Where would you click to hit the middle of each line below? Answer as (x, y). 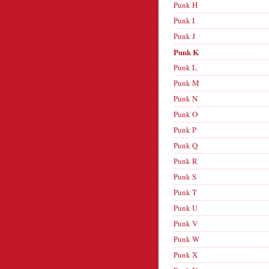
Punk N (186, 98)
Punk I (184, 20)
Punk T (185, 192)
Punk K (186, 52)
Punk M (186, 83)
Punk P (185, 130)
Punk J (184, 36)
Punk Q (186, 145)
